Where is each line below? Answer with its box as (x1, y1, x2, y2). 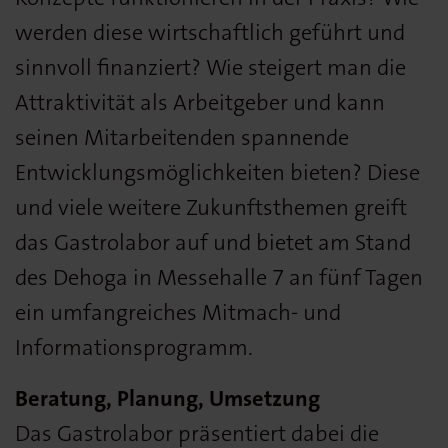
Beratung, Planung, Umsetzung (15, 383, 320, 413)
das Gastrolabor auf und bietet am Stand (15, 227, 411, 257)
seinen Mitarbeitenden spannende (15, 122, 349, 152)
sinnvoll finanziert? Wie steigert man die (15, 52, 406, 82)
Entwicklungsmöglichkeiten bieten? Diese (15, 157, 420, 187)
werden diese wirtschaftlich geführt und (15, 17, 405, 47)
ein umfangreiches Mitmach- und (15, 297, 341, 327)
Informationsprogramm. (15, 332, 253, 362)
